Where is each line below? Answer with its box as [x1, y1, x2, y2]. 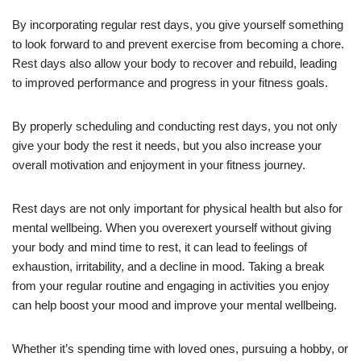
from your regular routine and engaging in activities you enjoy [12, 278, 330, 293]
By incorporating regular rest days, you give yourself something [12, 17, 343, 31]
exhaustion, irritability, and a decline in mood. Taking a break [12, 259, 325, 273]
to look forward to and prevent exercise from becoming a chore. [12, 36, 344, 51]
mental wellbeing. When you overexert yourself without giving [12, 220, 331, 234]
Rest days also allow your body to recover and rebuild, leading [12, 56, 337, 70]
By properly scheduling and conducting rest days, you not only [12, 118, 338, 133]
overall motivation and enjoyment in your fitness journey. [12, 157, 305, 172]
